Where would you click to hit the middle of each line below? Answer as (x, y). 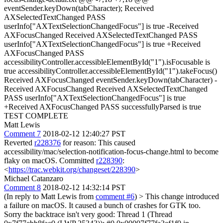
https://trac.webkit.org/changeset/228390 (72, 169)
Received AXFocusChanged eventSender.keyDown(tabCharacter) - (111, 80)
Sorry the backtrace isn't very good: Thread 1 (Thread (88, 214)
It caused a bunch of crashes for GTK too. (134, 205)
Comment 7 (22, 134)
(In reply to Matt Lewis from (50, 196)
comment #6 (115, 196)
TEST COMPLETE (36, 116)
